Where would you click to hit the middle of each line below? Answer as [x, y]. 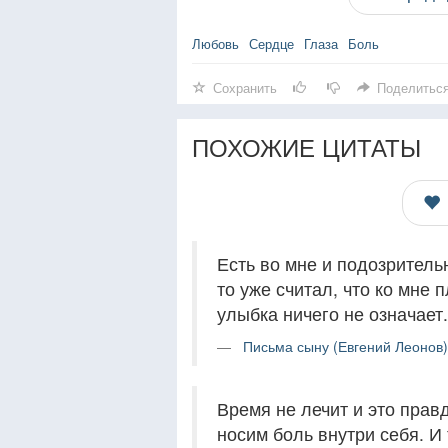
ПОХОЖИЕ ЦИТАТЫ [306, 146]
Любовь [215, 43]
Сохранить [245, 87]
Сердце [271, 43]
